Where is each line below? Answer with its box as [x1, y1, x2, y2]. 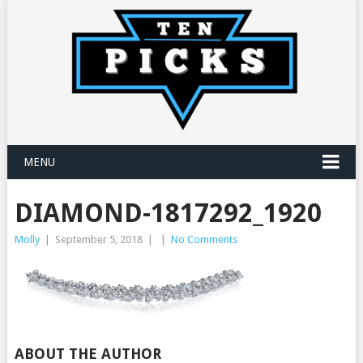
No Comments [170, 233, 237, 246]
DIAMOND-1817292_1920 [14, 198, 322, 228]
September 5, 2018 [54, 233, 143, 246]
